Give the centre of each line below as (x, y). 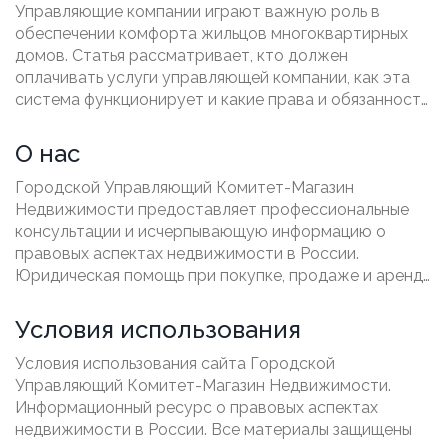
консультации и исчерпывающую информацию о (200, 231)
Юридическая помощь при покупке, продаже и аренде (223, 275)
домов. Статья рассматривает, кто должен (181, 55)
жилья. (39, 297)
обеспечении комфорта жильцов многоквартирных (211, 33)
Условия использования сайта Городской (175, 363)
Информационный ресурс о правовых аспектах (196, 407)
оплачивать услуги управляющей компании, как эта (212, 77)
